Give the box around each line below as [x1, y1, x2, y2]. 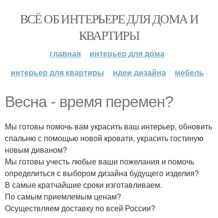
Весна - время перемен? [5, 93, 173, 110]
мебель [174, 67, 204, 78]
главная [50, 48, 81, 59]
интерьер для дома [90, 48, 164, 59]
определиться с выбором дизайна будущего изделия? [5, 167, 199, 179]
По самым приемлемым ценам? [5, 191, 121, 202]
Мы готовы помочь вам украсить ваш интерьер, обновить [5, 121, 212, 132]
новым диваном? [5, 144, 67, 155]
